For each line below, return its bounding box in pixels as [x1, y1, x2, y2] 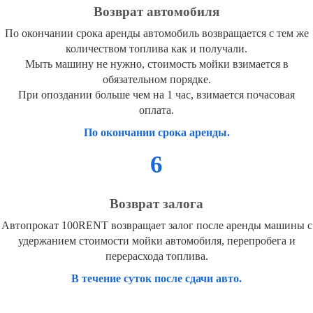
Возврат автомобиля [94, 4, 219, 20]
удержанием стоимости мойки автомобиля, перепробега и [17, 235, 296, 247]
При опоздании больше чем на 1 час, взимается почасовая [18, 89, 295, 101]
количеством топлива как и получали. [66, 43, 247, 55]
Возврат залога [110, 196, 203, 212]
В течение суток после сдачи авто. [71, 272, 242, 285]
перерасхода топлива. [105, 250, 208, 263]
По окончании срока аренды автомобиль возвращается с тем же [4, 27, 309, 40]
